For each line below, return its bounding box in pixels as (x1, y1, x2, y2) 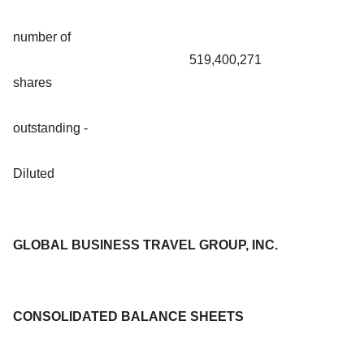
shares (13, 75, 52, 89)
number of (13, 29, 71, 44)
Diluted (13, 166, 54, 180)
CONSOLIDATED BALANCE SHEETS (13, 309, 244, 323)
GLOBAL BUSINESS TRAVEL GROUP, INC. (13, 237, 278, 252)
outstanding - (13, 120, 88, 135)
